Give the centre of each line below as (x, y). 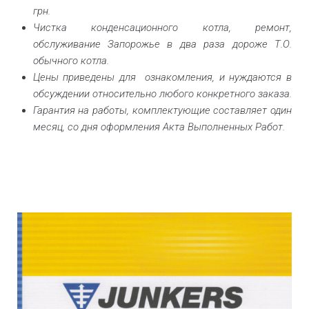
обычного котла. (71, 60)
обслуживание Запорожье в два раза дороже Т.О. (162, 44)
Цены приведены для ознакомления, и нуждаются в (162, 77)
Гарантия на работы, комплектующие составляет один (162, 110)
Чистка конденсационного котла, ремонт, (162, 27)
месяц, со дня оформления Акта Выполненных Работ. (159, 127)
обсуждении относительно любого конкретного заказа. (162, 93)
